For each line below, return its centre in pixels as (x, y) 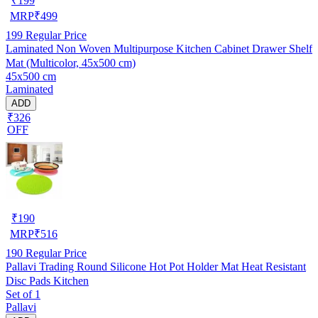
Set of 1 (23, 294)
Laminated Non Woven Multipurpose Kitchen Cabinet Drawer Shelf (159, 48)
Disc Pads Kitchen (47, 280)
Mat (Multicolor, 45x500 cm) (71, 62)
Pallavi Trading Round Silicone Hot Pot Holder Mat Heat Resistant (156, 266)
